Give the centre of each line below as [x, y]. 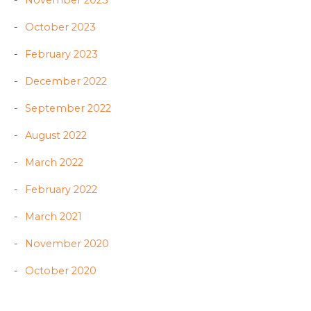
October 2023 [60, 27]
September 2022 [68, 109]
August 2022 [56, 136]
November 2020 [67, 244]
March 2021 [53, 217]
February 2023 [61, 54]
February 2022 [61, 190]
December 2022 [66, 82]
